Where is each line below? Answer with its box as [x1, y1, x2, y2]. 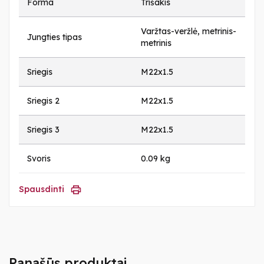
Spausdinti [19, 183, 64, 194]
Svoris [27, 153, 51, 164]
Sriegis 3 [27, 124, 60, 136]
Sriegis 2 [27, 95, 60, 107]
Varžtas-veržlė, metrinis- [141, 26, 236, 37]
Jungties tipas [27, 32, 82, 43]
